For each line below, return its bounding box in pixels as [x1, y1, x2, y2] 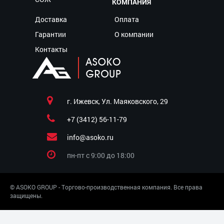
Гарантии [35, 29, 66, 39]
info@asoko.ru [67, 132, 113, 142]
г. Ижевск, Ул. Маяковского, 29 [67, 96, 168, 106]
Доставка [35, 14, 67, 24]
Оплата [114, 14, 139, 24]
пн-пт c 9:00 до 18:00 [67, 150, 134, 160]
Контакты [35, 44, 67, 54]
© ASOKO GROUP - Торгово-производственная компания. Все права [10, 182, 202, 191]
